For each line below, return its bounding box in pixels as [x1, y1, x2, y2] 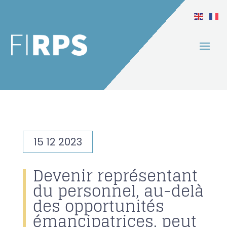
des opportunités [32, 193, 164, 220]
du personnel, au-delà [32, 177, 204, 205]
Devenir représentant [32, 162, 198, 190]
